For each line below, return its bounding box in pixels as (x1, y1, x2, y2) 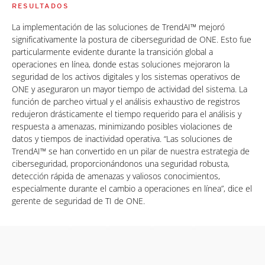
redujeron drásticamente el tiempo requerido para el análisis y (12, 108, 241, 120)
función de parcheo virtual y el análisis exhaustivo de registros (12, 96, 240, 108)
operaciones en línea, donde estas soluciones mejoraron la (12, 59, 230, 70)
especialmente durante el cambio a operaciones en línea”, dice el (12, 183, 252, 195)
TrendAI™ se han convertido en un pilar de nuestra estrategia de (12, 146, 250, 157)
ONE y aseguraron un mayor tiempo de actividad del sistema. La (12, 83, 247, 95)
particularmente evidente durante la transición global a (12, 46, 213, 58)
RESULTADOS (12, 1, 69, 11)
